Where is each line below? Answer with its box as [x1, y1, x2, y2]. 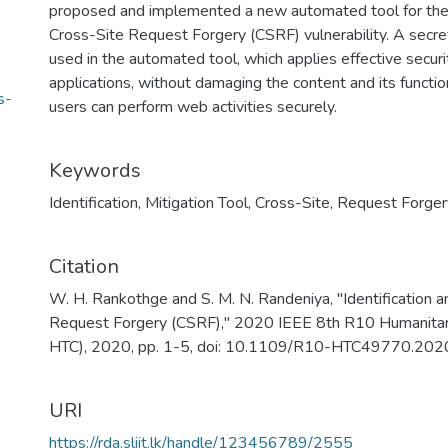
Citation [49, 253, 119, 280]
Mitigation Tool [145, 192, 248, 214]
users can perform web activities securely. [49, 96, 337, 118]
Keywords [49, 157, 141, 184]
